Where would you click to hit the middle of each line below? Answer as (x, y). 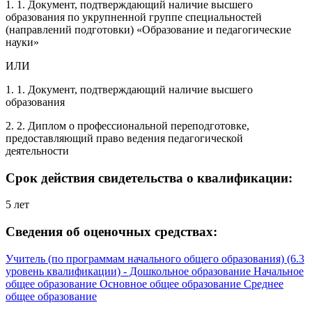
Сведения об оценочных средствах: (111, 232)
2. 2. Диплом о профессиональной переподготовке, (127, 125)
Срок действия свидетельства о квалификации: (149, 178)
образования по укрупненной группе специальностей (134, 17)
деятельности (37, 150)
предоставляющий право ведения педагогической (124, 138)
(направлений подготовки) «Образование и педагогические (148, 29)
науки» (22, 42)
